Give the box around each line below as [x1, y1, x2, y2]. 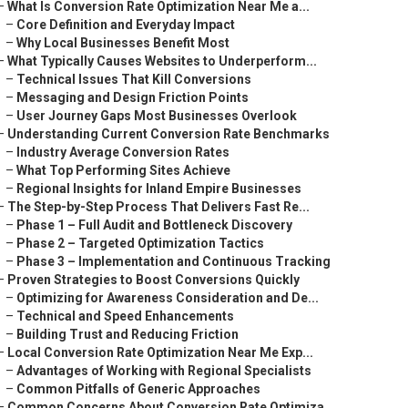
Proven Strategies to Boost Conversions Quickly [7, 272, 300, 287]
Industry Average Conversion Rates [16, 145, 229, 159]
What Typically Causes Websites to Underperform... [7, 54, 317, 68]
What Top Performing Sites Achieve [16, 163, 230, 178]
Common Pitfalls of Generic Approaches [16, 382, 260, 396]
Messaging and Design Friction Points [16, 90, 249, 105]
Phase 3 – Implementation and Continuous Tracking [16, 254, 331, 269]
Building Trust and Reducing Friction [16, 327, 239, 342]
